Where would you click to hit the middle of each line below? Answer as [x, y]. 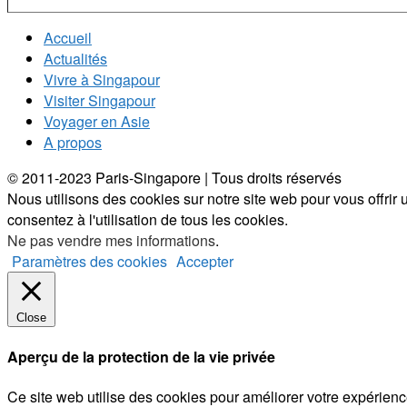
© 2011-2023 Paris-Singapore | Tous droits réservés [174, 177]
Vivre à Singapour [102, 79]
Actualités [75, 58]
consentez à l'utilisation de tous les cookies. [148, 219]
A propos [73, 142]
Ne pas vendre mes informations [111, 240]
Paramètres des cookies [89, 261]
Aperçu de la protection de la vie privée [141, 357]
